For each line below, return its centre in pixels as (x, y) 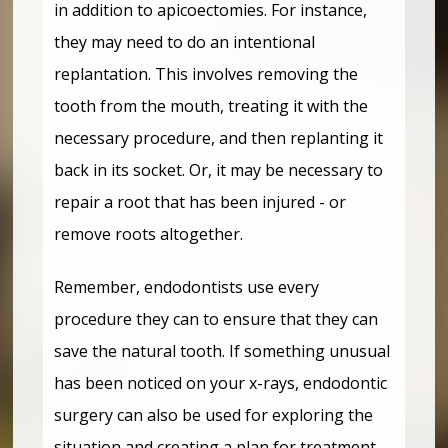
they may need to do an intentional (185, 41)
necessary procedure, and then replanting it (219, 137)
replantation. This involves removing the (206, 73)
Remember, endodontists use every (187, 286)
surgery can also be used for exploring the (214, 414)
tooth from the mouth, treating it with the (211, 105)
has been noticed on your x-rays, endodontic (221, 382)
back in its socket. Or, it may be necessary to (219, 169)
